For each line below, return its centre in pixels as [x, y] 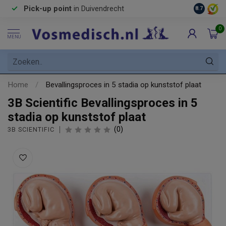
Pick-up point [48, 9]
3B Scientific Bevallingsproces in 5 [103, 103]
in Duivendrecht [98, 9]
